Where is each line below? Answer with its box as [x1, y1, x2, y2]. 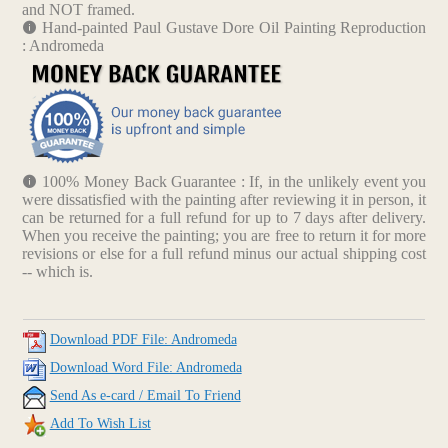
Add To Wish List [49, 416, 151, 432]
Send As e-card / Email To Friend [49, 388, 241, 404]
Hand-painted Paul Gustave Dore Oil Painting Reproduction [42, 19, 427, 37]
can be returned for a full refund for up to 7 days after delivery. [21, 209, 427, 227]
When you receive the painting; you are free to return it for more [21, 227, 427, 245]
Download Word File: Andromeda [49, 360, 242, 376]
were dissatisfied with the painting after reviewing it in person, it [21, 191, 427, 209]
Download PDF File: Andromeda [49, 332, 237, 348]
